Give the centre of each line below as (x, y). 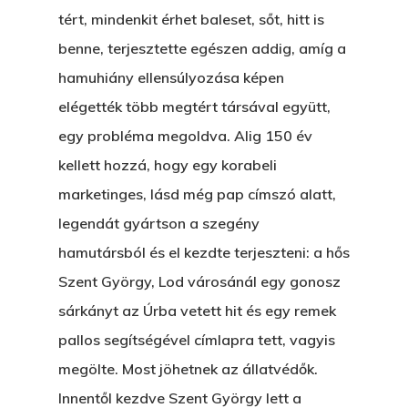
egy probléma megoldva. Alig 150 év (185, 136)
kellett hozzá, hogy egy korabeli (168, 165)
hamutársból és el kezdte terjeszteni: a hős (204, 252)
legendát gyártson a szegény (159, 223)
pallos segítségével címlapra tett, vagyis (197, 340)
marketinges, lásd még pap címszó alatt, (197, 194)
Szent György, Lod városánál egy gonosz (199, 281)
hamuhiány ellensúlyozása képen (171, 77)
